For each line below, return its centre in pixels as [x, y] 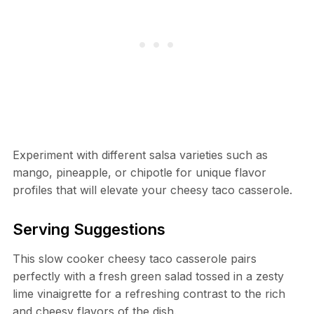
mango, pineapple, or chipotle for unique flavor [139, 173]
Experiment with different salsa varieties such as [140, 155]
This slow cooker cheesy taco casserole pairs [134, 259]
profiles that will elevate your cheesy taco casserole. [152, 190]
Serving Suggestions [89, 230]
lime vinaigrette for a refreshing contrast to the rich [149, 294]
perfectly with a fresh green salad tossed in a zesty [148, 277]
